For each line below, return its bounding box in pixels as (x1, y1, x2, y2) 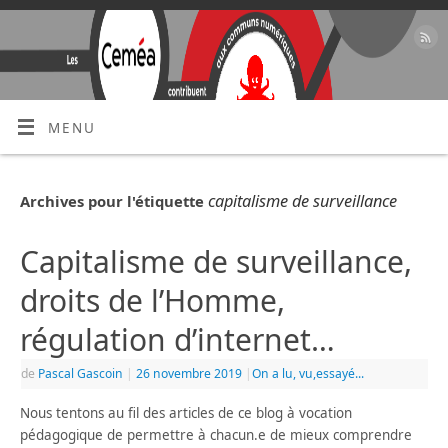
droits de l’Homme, (20, 279, 286, 321)
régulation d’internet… (20, 318, 336, 360)
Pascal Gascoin (38, 364, 124, 382)
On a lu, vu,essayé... (252, 364, 365, 382)
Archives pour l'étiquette (20, 190, 209, 211)
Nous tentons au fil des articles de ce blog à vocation (20, 404, 353, 423)
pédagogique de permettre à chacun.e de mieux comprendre (20, 426, 413, 445)
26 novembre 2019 (136, 364, 243, 382)
